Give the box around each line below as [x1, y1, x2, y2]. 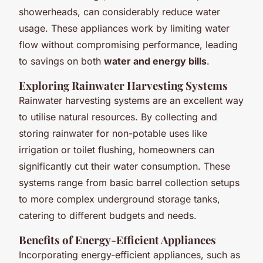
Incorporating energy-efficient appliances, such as [19, 248, 240, 261]
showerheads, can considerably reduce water [19, 5, 220, 18]
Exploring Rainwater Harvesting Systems [19, 77, 228, 93]
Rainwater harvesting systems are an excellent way [19, 94, 244, 106]
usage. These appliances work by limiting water [19, 22, 230, 34]
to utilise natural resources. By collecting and [19, 110, 217, 123]
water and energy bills [104, 55, 207, 67]
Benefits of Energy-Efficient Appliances [19, 232, 216, 247]
